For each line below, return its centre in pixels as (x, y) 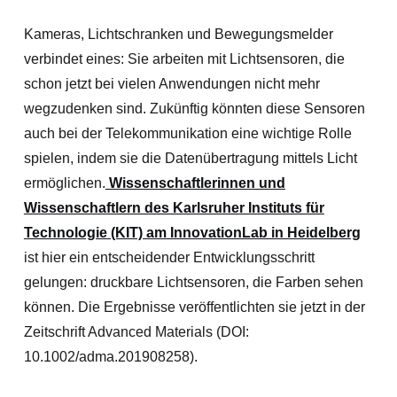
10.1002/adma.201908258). (110, 357)
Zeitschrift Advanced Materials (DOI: (136, 332)
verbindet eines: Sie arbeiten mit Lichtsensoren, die (184, 59)
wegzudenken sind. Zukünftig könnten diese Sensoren (194, 109)
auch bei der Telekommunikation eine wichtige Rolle (187, 133)
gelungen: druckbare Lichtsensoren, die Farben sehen (193, 282)
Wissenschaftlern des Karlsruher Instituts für (174, 208)
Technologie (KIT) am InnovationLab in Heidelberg (192, 233)
